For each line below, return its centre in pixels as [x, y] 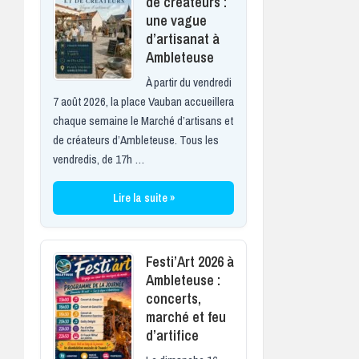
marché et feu [186, 317]
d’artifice [172, 335]
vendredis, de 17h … [99, 159]
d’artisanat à [183, 38]
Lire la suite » [143, 198]
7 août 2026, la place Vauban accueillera [143, 101]
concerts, [173, 298]
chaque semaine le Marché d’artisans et [143, 120]
